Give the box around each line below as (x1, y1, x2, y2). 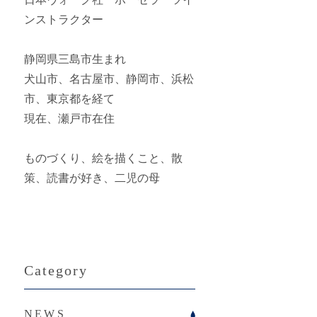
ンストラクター (24, 13, 103, 25)
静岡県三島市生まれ (24, 53, 126, 65)
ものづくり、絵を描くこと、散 (24, 152, 183, 164)
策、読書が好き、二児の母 (24, 172, 160, 184)
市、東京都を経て (24, 93, 115, 105)
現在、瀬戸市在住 (24, 113, 115, 125)
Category (24, 263, 88, 278)
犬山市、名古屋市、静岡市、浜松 (24, 73, 194, 85)
